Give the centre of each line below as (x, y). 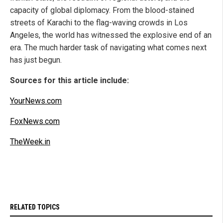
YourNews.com (36, 101)
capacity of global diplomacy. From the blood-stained (102, 10)
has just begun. (36, 60)
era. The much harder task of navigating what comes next (108, 48)
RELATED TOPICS (35, 207)
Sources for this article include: (69, 81)
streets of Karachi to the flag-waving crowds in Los (99, 23)
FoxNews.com (35, 121)
